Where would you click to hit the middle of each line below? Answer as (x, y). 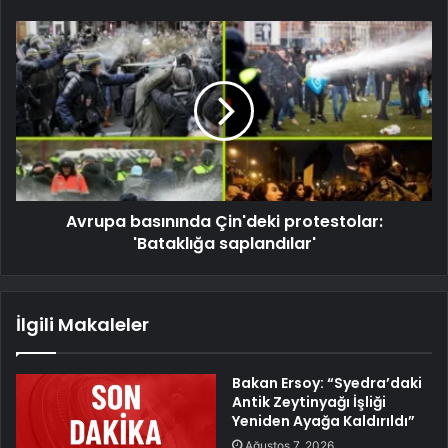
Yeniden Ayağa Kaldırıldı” (323, 420)
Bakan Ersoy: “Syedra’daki (327, 382)
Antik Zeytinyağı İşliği (309, 401)
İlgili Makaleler (82, 324)
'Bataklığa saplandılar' (224, 243)
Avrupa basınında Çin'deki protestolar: (224, 221)
